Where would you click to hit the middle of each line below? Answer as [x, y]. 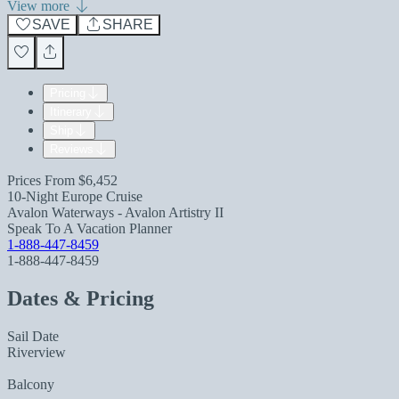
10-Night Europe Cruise [75, 196]
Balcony [31, 384]
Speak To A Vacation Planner [90, 228]
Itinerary [71, 112]
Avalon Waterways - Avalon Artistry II [115, 212]
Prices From [43, 180]
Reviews [72, 149]
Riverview [37, 352]
